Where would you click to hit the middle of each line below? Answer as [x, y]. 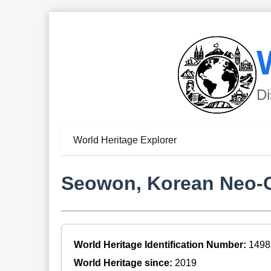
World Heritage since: [124, 263]
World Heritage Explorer [125, 140]
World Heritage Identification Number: [161, 244]
